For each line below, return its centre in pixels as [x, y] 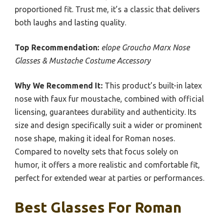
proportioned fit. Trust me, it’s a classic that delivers [107, 10]
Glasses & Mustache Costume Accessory [83, 61]
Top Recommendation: [57, 48]
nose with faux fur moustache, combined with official [109, 99]
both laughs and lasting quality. [70, 23]
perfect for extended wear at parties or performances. [109, 178]
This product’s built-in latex [152, 86]
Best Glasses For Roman [98, 208]
